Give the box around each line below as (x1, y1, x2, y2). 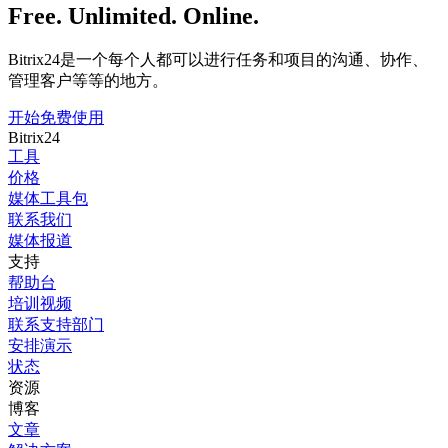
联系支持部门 (8, 315, 104, 333)
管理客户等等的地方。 (8, 71, 168, 89)
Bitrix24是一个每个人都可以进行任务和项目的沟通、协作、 (8, 50, 428, 68)
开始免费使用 (8, 108, 104, 126)
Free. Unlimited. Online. (8, 2, 259, 29)
